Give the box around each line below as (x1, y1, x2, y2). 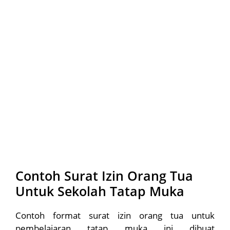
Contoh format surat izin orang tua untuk (15, 209, 215, 221)
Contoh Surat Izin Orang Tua (15, 166, 193, 184)
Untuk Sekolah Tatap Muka (15, 182, 184, 200)
